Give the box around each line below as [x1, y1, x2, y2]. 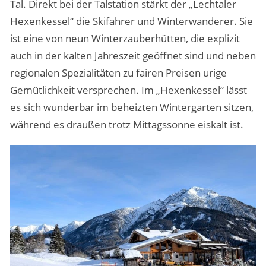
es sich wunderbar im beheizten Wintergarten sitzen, [9, 100, 254, 114]
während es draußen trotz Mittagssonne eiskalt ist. [9, 117, 243, 131]
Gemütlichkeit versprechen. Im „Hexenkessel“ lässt [9, 83, 247, 97]
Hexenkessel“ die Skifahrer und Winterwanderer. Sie [9, 14, 253, 28]
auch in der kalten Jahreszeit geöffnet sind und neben [9, 48, 256, 62]
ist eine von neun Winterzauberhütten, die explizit [9, 31, 240, 45]
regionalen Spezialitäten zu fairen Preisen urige [9, 65, 227, 80]
